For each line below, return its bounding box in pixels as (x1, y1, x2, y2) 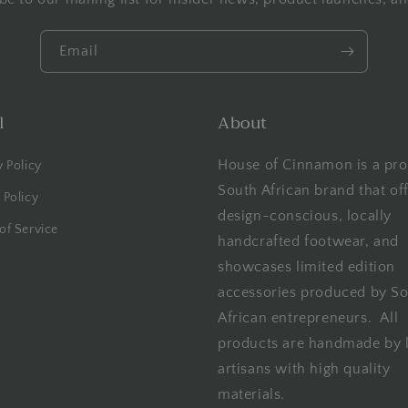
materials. (218, 386, 285, 403)
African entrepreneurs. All (218, 310, 399, 327)
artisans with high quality (218, 361, 391, 378)
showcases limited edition (218, 259, 396, 276)
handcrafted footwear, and (218, 233, 400, 250)
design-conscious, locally (218, 208, 393, 225)
